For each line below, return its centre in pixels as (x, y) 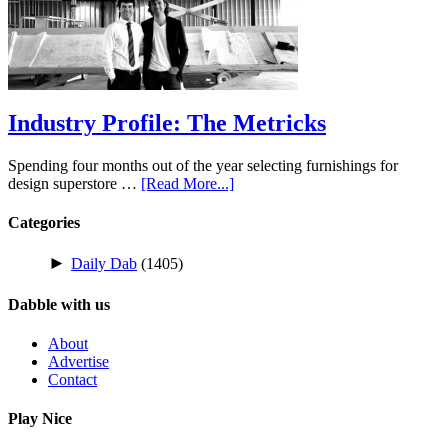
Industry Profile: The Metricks (167, 122)
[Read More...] (187, 183)
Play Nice (40, 419)
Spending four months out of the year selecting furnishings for (203, 165)
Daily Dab (104, 264)
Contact (72, 379)
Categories (44, 223)
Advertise (78, 361)
